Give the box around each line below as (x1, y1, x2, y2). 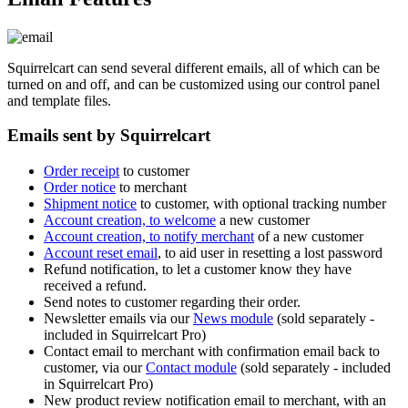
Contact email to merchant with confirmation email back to (44, 342, 380, 359)
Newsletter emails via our (44, 310, 193, 326)
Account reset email (44, 244, 158, 260)
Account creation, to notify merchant (44, 228, 254, 244)
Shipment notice (44, 195, 137, 211)
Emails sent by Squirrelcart (7, 126, 210, 146)
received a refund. (44, 277, 147, 293)
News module (193, 310, 273, 326)
